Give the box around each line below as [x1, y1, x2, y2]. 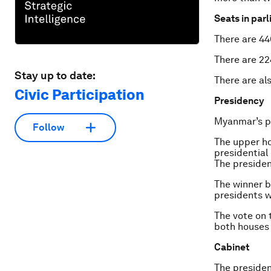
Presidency [214, 95, 264, 106]
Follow [33, 122, 64, 134]
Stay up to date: [15, 68, 96, 82]
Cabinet [214, 241, 249, 253]
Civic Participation [15, 85, 145, 103]
